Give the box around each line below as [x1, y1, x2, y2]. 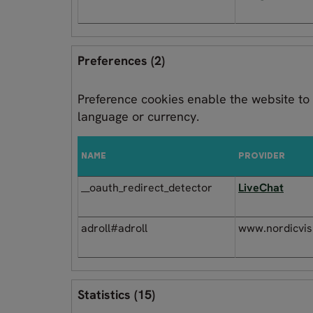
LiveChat [238, 180, 284, 195]
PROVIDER [238, 152, 285, 161]
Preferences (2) [78, 52, 165, 68]
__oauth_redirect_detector [81, 180, 212, 195]
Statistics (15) [78, 286, 155, 303]
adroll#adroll [81, 220, 147, 235]
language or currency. [78, 108, 199, 124]
